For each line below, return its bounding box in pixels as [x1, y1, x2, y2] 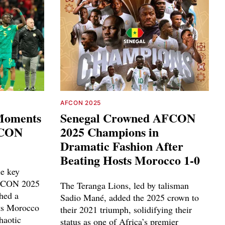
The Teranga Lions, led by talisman [60, 179, 189, 192]
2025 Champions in [60, 123, 159, 141]
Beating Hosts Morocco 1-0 [60, 151, 200, 169]
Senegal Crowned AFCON [60, 109, 195, 127]
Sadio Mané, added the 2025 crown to [60, 191, 199, 204]
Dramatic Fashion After [60, 137, 183, 155]
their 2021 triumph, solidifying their [60, 203, 192, 216]
